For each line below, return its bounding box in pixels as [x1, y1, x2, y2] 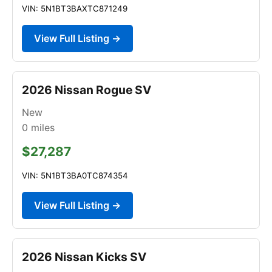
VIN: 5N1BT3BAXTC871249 [22, 3, 127, 13]
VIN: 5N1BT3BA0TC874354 [22, 170, 128, 180]
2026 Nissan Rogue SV [22, 82, 151, 97]
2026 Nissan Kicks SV [22, 249, 146, 264]
